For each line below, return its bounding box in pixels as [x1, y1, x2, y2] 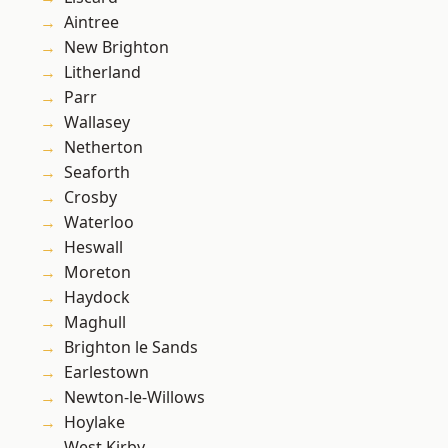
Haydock [64, 286, 130, 309]
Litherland [64, 61, 141, 84]
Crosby [64, 186, 117, 209]
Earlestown [64, 361, 149, 384]
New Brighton [64, 36, 169, 59]
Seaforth [64, 161, 130, 184]
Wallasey [64, 111, 130, 134]
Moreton [64, 261, 131, 284]
